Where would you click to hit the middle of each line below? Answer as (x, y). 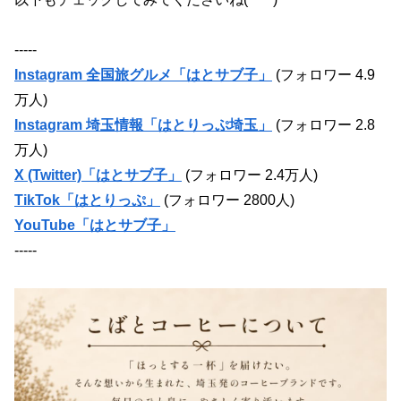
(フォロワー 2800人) (227, 200)
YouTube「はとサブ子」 (95, 225)
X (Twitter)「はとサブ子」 (98, 175)
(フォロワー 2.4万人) (250, 175)
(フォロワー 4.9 (324, 74)
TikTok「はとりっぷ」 (87, 200)
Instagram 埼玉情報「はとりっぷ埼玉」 (143, 124)
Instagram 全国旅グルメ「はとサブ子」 (143, 74)
